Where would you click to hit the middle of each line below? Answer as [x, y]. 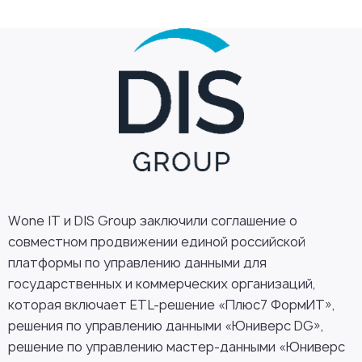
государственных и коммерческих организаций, [162, 284]
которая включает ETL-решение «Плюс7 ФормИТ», [172, 305]
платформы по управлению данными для [137, 263]
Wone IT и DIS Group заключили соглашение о [153, 221]
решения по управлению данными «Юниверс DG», [166, 326]
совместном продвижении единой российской [157, 242]
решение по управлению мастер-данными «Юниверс [177, 347]
